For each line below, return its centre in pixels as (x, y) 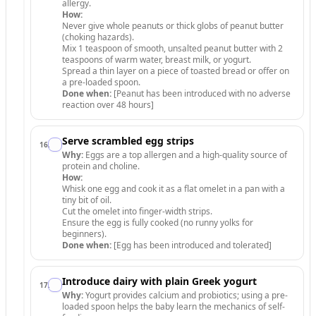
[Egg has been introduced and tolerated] (192, 245)
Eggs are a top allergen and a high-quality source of (185, 155)
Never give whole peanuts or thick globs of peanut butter (173, 26)
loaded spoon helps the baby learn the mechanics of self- (174, 306)
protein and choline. (101, 166)
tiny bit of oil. (87, 200)
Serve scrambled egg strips (128, 141)
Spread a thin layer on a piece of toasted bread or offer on (176, 71)
